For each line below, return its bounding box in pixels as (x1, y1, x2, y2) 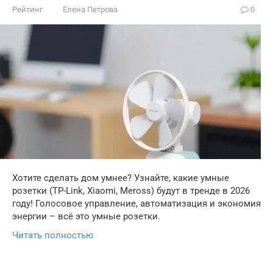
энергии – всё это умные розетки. (12, 210, 160, 222)
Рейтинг (12, 5, 43, 14)
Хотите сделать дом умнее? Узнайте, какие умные (12, 172, 229, 183)
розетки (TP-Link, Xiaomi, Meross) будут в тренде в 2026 (12, 185, 250, 196)
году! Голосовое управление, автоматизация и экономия (12, 197, 261, 209)
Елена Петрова (63, 5, 118, 14)
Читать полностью (12, 229, 93, 241)
